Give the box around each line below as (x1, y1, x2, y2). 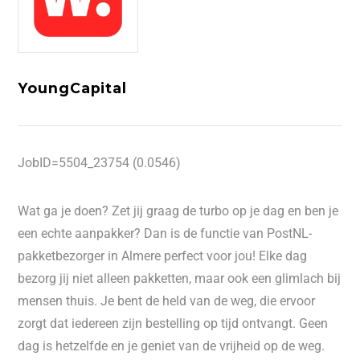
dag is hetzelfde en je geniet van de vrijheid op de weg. (18, 338, 325, 354)
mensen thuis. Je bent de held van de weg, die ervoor (18, 293, 316, 309)
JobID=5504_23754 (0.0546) (18, 155, 182, 170)
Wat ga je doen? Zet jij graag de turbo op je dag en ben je (18, 203, 339, 219)
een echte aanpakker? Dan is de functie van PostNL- (18, 226, 313, 241)
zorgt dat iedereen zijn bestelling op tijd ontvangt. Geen (18, 316, 329, 331)
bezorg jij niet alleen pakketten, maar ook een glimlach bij (18, 271, 342, 286)
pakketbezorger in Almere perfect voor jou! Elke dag (18, 248, 308, 264)
